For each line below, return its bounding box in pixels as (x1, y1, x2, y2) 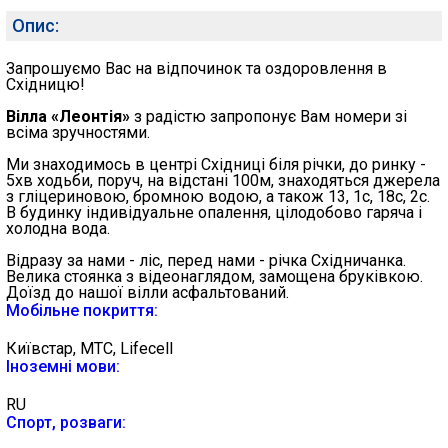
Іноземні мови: (6, 357, 120, 376)
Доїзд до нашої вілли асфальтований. (6, 283, 289, 302)
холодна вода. (6, 219, 110, 238)
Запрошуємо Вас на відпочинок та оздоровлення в (6, 59, 387, 78)
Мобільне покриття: (6, 301, 158, 320)
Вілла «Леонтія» (6, 107, 130, 126)
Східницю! (6, 75, 85, 94)
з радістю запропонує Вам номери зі (130, 107, 407, 126)
